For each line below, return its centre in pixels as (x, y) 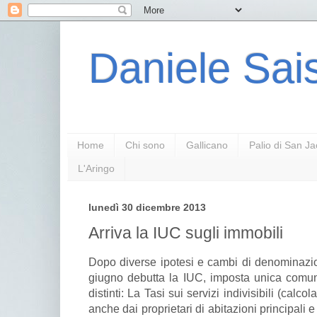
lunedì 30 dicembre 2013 (147, 207)
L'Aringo (96, 169)
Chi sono (145, 145)
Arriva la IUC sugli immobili (186, 234)
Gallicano (207, 145)
